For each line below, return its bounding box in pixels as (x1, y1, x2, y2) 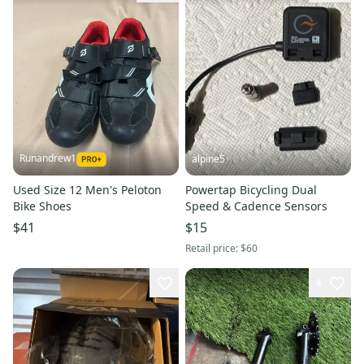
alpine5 (192, 152, 225, 167)
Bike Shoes (13, 198, 71, 214)
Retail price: (185, 241, 240, 256)
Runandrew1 (19, 151, 76, 166)
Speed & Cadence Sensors (185, 198, 327, 214)
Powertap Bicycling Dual (185, 182, 317, 198)
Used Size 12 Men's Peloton (13, 182, 162, 198)
